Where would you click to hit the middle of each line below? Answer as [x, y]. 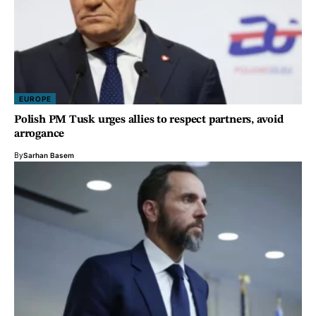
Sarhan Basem [49, 156]
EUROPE [35, 99]
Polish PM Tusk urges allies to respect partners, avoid [149, 120]
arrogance [39, 134]
